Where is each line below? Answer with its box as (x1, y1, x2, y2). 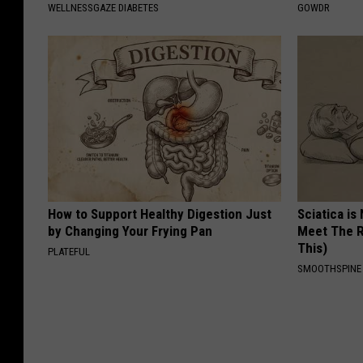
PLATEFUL (48, 245, 90, 258)
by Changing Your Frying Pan (48, 222, 212, 239)
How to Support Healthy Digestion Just (48, 205, 271, 222)
